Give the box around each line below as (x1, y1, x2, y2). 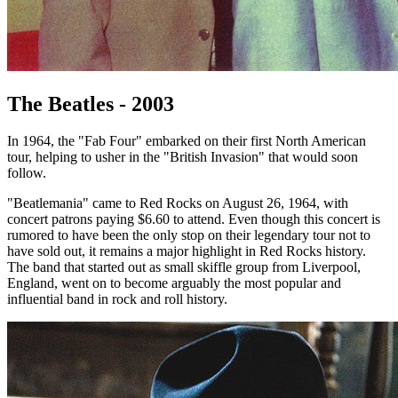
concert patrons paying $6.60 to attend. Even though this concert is (7, 211, 380, 227)
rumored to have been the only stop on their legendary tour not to (7, 227, 370, 243)
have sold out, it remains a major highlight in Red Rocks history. (7, 243, 366, 259)
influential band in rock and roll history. (7, 291, 227, 307)
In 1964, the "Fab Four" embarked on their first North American (7, 133, 366, 149)
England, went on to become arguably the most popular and (7, 275, 341, 291)
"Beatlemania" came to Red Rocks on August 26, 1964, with (7, 195, 348, 211)
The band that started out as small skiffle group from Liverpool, (7, 259, 361, 275)
